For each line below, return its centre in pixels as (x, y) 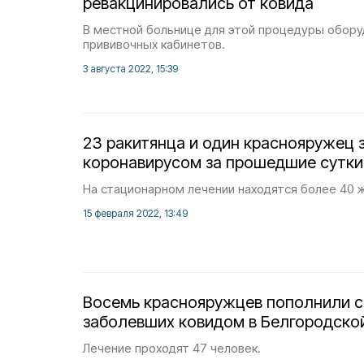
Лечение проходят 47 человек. (172, 348)
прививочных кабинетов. (154, 44)
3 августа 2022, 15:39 (130, 69)
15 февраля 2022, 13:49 (135, 213)
